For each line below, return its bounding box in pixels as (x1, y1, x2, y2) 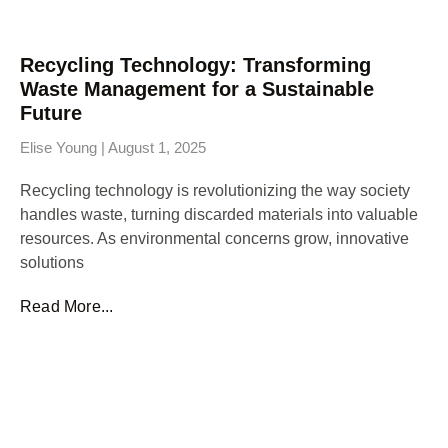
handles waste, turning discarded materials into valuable (20, 205, 418, 223)
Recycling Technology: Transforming (20, 53, 371, 76)
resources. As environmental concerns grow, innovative (20, 229, 409, 247)
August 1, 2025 (105, 138, 206, 156)
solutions (20, 253, 84, 271)
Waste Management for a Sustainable (20, 77, 374, 100)
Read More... (20, 297, 114, 315)
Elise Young (20, 138, 101, 156)
